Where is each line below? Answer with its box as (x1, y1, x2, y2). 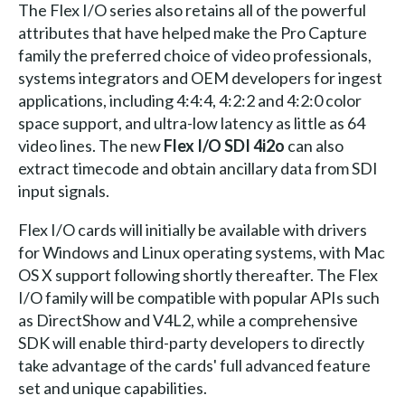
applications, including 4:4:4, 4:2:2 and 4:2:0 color (17, 89, 362, 110)
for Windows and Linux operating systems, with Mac (17, 241, 385, 262)
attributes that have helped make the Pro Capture (17, 22, 367, 42)
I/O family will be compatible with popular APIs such (17, 287, 380, 307)
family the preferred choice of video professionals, (17, 44, 372, 65)
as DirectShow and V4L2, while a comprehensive (17, 309, 358, 330)
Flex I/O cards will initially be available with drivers (17, 219, 367, 240)
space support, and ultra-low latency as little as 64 (17, 112, 365, 133)
